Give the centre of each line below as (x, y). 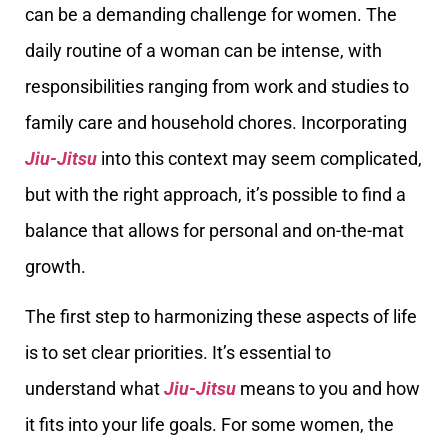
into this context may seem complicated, (259, 158)
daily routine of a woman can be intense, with (203, 50)
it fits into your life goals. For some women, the (209, 425)
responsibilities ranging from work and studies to (217, 86)
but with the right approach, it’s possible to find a (215, 194)
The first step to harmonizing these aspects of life (221, 317)
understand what (94, 389)
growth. (55, 266)
